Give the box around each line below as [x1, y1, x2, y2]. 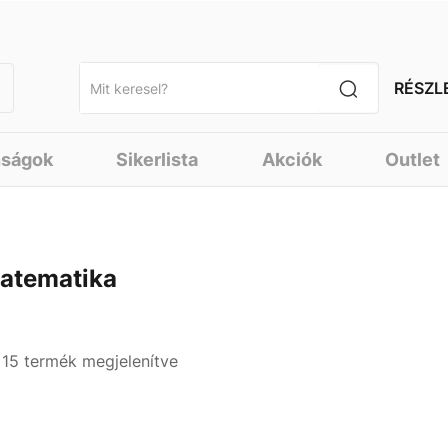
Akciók [261, 149, 322, 170]
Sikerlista [116, 149, 199, 170]
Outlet [385, 149, 441, 170]
